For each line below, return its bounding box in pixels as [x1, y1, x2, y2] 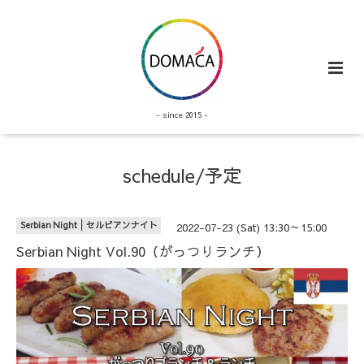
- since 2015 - [155, 109, 208, 121]
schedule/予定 [122, 162, 242, 188]
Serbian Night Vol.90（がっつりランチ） [16, 241, 270, 260]
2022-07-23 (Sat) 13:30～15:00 [175, 219, 327, 236]
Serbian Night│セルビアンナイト [19, 219, 158, 232]
